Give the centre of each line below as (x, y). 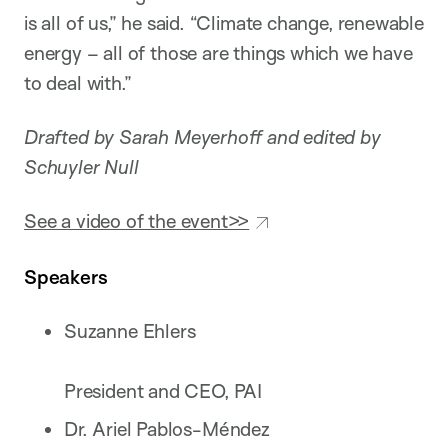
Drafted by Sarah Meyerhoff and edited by (202, 136)
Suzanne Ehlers (130, 331)
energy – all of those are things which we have (218, 52)
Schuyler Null (81, 166)
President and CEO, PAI (163, 391)
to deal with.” (78, 82)
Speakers (66, 276)
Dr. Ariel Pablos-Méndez (167, 429)
